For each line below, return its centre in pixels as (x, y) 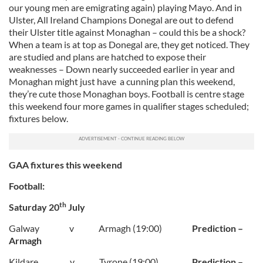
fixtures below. (38, 118)
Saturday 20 (34, 207)
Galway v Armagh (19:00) (85, 228)
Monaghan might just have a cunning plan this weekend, (122, 81)
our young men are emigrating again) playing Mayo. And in (125, 7)
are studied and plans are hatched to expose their (107, 57)
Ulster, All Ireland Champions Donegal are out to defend (121, 20)
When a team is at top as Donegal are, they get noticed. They (129, 44)
